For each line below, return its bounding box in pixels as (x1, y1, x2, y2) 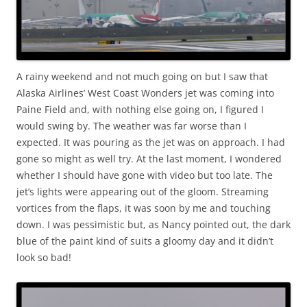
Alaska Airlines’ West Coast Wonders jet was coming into (16, 86, 274, 99)
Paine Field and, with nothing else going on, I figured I (16, 102, 264, 116)
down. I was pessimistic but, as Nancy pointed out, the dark (16, 217, 291, 231)
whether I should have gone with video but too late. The (16, 168, 273, 182)
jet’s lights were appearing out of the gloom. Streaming (16, 184, 269, 198)
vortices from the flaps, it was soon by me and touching (16, 201, 271, 214)
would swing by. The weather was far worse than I (16, 119, 247, 132)
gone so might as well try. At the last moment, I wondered (16, 151, 282, 165)
